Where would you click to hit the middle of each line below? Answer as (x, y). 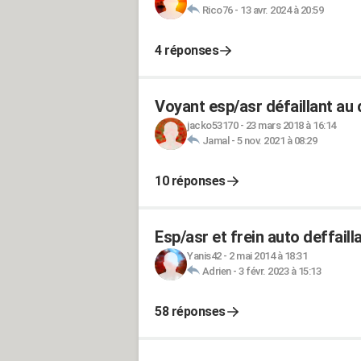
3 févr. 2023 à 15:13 (280, 271)
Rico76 (217, 10)
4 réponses (187, 50)
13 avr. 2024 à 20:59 (282, 10)
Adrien (216, 271)
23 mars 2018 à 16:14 (290, 125)
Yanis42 (204, 255)
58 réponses (190, 311)
